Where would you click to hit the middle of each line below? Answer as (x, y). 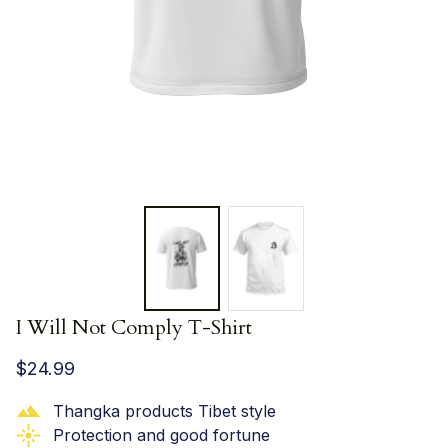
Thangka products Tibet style (164, 410)
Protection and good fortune (161, 435)
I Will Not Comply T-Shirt (134, 327)
